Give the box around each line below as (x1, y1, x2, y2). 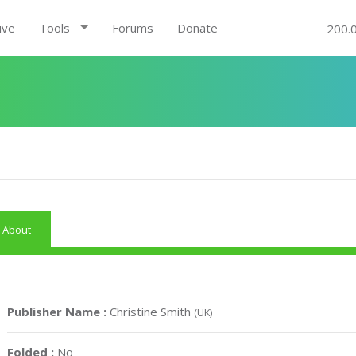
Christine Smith (110, 304, 195, 319)
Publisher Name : (7, 304, 110, 319)
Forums (111, 20, 153, 36)
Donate (176, 20, 218, 36)
